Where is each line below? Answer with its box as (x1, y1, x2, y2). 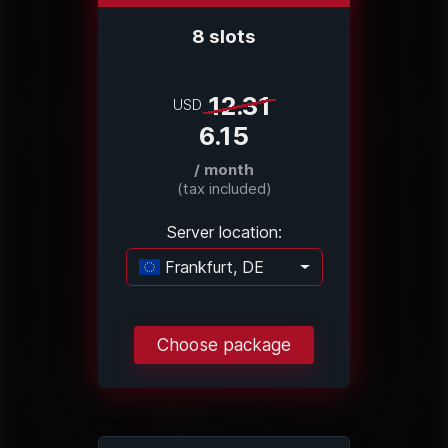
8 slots (192, 25, 256, 49)
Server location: (166, 222, 282, 243)
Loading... (278, 268, 350, 289)
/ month (194, 160, 254, 180)
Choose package (157, 334, 291, 356)
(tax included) (176, 179, 272, 199)
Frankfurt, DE (159, 257, 264, 278)
